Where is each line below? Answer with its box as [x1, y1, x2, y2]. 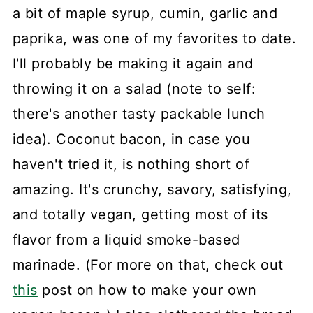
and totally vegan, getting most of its [12, 206, 268, 224]
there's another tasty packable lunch [12, 105, 265, 123]
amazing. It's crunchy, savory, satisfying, [12, 181, 292, 198]
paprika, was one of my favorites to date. [12, 30, 297, 48]
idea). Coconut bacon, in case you [12, 131, 251, 148]
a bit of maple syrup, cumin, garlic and [12, 5, 278, 22]
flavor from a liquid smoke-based [12, 231, 240, 249]
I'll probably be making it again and [12, 55, 254, 73]
